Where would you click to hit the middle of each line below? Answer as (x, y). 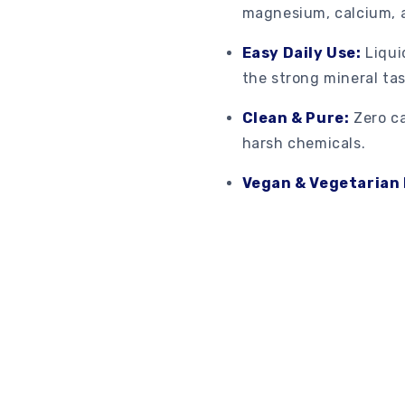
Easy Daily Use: (301, 52)
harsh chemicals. (304, 143)
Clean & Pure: (296, 118)
